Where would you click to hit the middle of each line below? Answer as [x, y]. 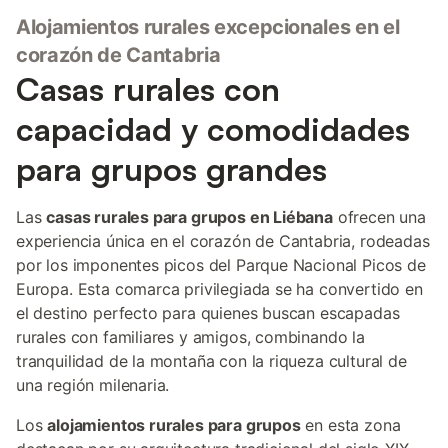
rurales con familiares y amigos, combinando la [190, 337]
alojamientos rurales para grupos [174, 425]
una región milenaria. [93, 385]
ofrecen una [379, 217]
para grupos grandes [171, 169]
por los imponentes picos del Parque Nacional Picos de [221, 265]
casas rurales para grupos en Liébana [189, 217]
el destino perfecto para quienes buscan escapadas [208, 313]
